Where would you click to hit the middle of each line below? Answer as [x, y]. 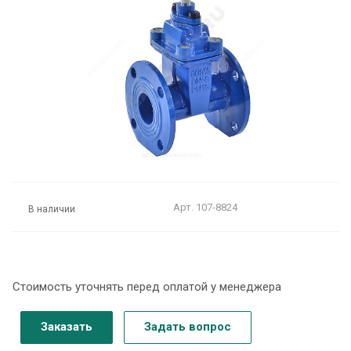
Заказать [67, 326]
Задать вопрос [188, 326]
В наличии [52, 209]
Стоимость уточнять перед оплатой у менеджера [147, 286]
